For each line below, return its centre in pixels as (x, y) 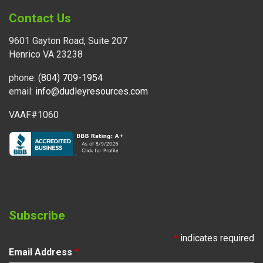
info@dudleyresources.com (92, 91)
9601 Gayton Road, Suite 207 (68, 41)
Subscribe (37, 215)
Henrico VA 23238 (46, 54)
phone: (23, 77)
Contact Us (40, 18)
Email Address (42, 252)
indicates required (216, 238)
